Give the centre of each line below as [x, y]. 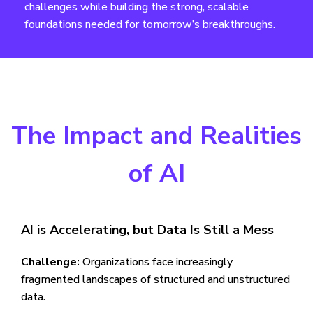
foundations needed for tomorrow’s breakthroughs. [150, 24]
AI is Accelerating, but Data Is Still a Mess [147, 230]
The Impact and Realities [156, 136]
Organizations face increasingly [156, 262]
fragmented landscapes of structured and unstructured [155, 279]
